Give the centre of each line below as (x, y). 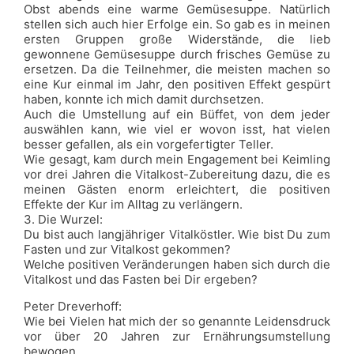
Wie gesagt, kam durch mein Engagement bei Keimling (177, 159)
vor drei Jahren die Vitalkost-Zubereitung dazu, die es (177, 174)
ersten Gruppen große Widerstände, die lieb (177, 39)
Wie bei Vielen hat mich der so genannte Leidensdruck (177, 321)
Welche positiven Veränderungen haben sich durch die (177, 264)
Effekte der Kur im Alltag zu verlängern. (133, 204)
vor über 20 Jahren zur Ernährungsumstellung (177, 336)
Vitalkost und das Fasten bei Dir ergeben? (141, 279)
